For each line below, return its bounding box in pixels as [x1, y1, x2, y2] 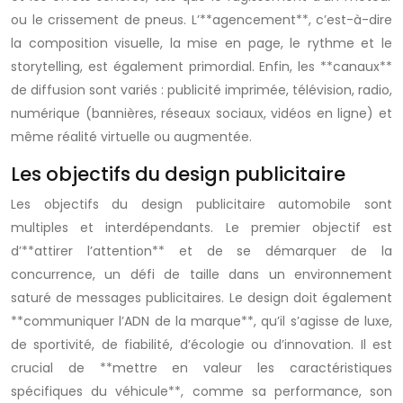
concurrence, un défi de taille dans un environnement [11, 265, 392, 283]
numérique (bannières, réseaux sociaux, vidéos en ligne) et [11, 104, 392, 122]
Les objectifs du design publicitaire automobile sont [11, 195, 392, 213]
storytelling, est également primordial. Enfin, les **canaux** [11, 58, 392, 76]
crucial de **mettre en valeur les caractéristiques [11, 359, 392, 377]
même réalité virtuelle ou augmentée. [11, 128, 252, 146]
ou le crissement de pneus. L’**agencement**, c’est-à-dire [11, 11, 392, 29]
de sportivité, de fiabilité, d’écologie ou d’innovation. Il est [11, 336, 392, 354]
